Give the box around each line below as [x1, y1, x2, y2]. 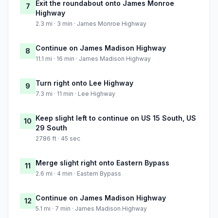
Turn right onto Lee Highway [36, 79, 133, 88]
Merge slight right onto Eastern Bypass [36, 159, 169, 167]
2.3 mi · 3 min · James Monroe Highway [36, 20, 146, 28]
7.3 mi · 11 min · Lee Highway [36, 90, 115, 98]
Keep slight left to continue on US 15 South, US [36, 114, 196, 123]
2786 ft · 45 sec [36, 135, 80, 143]
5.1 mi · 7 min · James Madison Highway [36, 205, 147, 213]
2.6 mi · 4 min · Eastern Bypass [36, 170, 121, 178]
